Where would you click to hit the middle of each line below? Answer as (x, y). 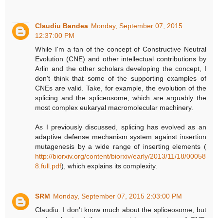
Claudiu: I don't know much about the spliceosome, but (121, 210)
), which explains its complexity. (109, 166)
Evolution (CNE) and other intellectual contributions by (121, 59)
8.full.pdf (48, 166)
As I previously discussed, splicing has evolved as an (121, 127)
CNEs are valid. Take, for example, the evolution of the (121, 88)
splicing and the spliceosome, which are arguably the (121, 98)
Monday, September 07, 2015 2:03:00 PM (118, 196)
